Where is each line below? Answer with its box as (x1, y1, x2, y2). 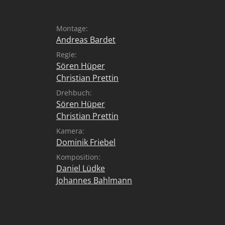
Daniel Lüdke (56, 163, 105, 174)
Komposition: (56, 152, 100, 162)
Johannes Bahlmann (56, 175, 132, 186)
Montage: (56, 24, 88, 33)
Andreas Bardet (56, 34, 116, 45)
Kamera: (56, 126, 84, 136)
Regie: (56, 50, 77, 59)
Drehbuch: (56, 88, 92, 97)
